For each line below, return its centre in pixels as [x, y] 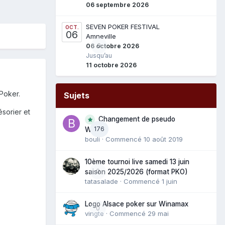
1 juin [170, 181]
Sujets [77, 95]
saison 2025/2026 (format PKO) [136, 172]
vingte [94, 213]
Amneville [101, 36]
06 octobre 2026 [113, 46]
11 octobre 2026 [111, 65]
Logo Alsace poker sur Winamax [137, 204]
